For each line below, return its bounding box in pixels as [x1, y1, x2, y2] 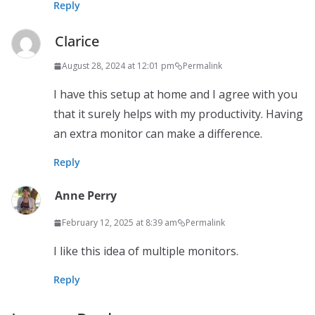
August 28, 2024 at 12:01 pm [62, 60, 174, 72]
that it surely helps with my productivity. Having [53, 106, 303, 122]
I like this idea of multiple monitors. [53, 243, 238, 259]
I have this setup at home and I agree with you [53, 86, 297, 103]
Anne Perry [55, 188, 117, 204]
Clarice [55, 32, 99, 51]
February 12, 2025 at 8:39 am [62, 217, 177, 229]
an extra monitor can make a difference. [53, 126, 262, 142]
